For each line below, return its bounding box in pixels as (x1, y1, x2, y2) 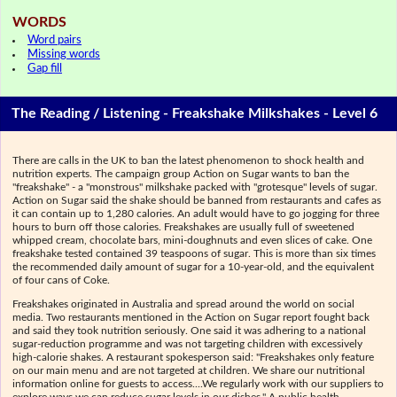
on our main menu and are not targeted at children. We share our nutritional (12, 365, 366, 377)
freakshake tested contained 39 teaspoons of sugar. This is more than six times (12, 247, 377, 259)
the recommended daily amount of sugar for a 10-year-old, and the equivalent (12, 261, 375, 272)
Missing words (27, 48, 100, 60)
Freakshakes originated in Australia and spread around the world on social (12, 299, 355, 310)
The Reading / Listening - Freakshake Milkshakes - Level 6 (12, 106, 378, 121)
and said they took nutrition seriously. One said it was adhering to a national (12, 325, 367, 337)
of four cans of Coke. (12, 274, 111, 285)
